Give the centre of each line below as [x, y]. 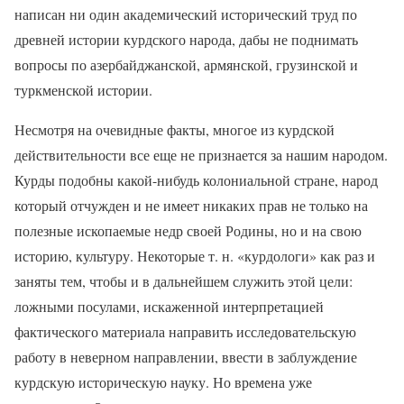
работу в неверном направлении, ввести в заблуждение [186, 356]
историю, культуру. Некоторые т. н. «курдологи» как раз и [195, 255]
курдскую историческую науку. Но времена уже [163, 381]
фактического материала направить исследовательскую [185, 331]
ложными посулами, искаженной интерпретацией [169, 306]
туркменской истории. [83, 89]
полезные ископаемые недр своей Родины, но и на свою [188, 230]
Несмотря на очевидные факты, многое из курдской [174, 129]
